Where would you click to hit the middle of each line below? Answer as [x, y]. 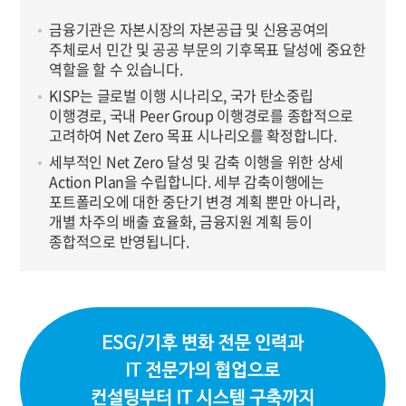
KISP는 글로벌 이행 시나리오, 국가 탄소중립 [181, 95]
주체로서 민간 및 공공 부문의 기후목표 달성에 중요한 [208, 49]
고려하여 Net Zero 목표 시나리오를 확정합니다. [193, 135]
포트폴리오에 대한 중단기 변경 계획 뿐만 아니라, [194, 201]
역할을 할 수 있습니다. [116, 69]
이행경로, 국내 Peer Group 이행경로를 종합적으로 [202, 115]
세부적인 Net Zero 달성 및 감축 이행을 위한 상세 [197, 161]
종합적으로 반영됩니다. [119, 241]
